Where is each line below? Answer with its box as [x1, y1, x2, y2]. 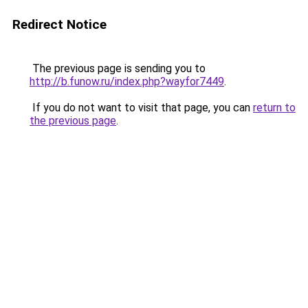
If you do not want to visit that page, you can [30, 101, 253, 114]
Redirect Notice [12, 16, 107, 32]
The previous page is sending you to [30, 62, 206, 75]
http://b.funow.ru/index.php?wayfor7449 [30, 75, 224, 88]
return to [253, 101, 296, 114]
